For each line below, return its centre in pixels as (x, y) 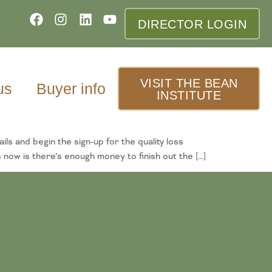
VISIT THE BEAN (189, 83)
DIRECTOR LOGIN (192, 24)
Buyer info (71, 88)
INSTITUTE (189, 95)
